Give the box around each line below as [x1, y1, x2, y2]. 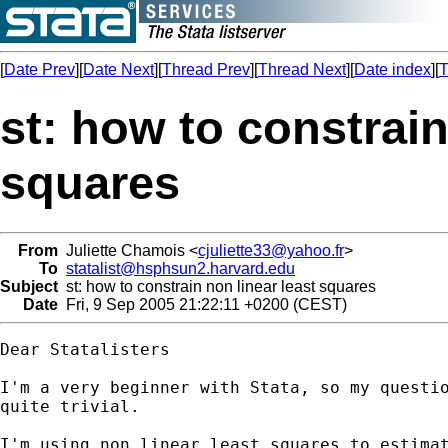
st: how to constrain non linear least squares [58, 277, 376, 295]
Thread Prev [162, 61, 250, 78]
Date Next [83, 61, 154, 78]
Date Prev [4, 61, 75, 78]
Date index [354, 61, 431, 78]
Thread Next [258, 61, 346, 78]
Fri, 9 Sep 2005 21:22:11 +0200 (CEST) [58, 295, 347, 313]
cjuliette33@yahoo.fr [198, 241, 344, 259]
